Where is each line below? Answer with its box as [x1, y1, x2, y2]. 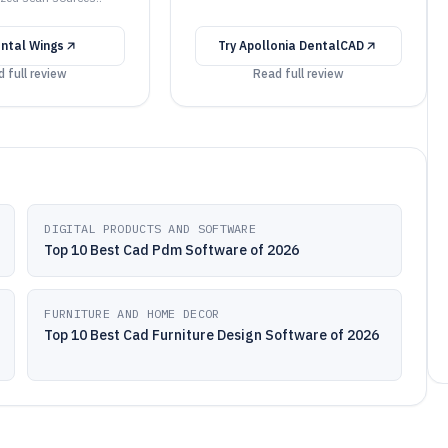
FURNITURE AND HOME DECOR [44, 306, 220, 321]
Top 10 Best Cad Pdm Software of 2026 [44, 241, 300, 259]
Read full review [252, 66, 344, 81]
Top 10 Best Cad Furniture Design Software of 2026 [44, 326, 380, 344]
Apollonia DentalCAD [239, 38, 365, 53]
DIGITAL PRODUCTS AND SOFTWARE [44, 221, 257, 236]
